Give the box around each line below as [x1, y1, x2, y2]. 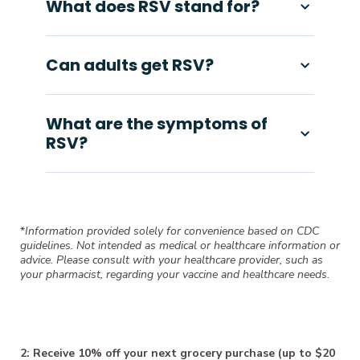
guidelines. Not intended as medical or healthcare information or [20, 237, 340, 253]
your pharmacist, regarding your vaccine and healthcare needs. [20, 266, 329, 282]
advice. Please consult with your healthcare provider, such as [20, 252, 323, 268]
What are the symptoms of [46, 112, 268, 135]
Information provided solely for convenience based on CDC [25, 223, 319, 239]
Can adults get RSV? [46, 53, 214, 76]
